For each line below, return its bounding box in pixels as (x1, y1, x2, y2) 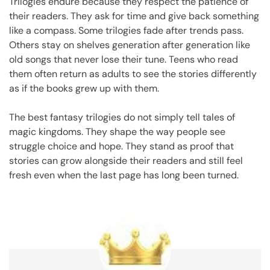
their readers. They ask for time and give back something (9, 9, 259, 22)
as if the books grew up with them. (9, 81, 159, 95)
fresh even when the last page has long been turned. (9, 168, 239, 181)
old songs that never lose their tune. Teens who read (9, 52, 238, 66)
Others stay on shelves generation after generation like (9, 38, 250, 51)
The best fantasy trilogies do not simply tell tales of (9, 110, 235, 124)
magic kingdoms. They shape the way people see (9, 125, 225, 138)
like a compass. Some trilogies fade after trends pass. (9, 24, 243, 37)
